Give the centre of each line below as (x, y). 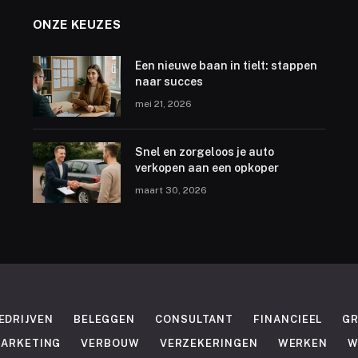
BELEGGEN (104, 320)
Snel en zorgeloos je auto (204, 152)
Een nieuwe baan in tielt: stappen (226, 66)
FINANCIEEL (288, 320)
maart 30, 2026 (171, 191)
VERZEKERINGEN (209, 344)
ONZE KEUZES (77, 25)
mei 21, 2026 (163, 104)
